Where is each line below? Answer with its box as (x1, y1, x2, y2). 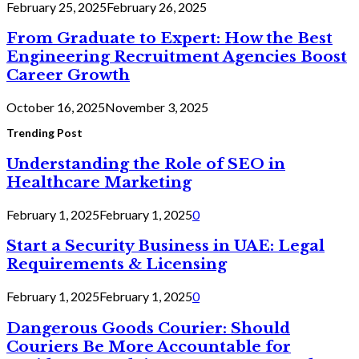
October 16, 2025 (6, 99, 105, 115)
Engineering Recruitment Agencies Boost (6, 47, 347, 67)
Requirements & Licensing (6, 255, 227, 274)
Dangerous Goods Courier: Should (6, 318, 290, 337)
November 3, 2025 (105, 99, 208, 115)
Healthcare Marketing (6, 172, 192, 192)
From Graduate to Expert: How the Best (6, 29, 333, 48)
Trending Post (6, 126, 83, 140)
